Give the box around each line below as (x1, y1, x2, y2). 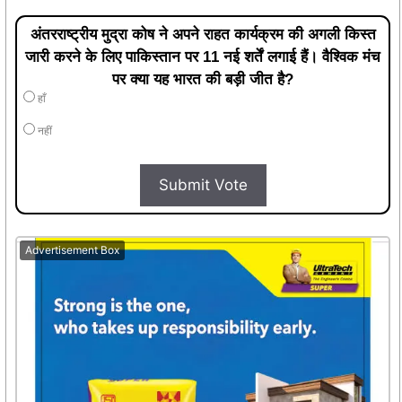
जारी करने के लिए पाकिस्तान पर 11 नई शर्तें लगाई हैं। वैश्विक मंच (25, 48, 380, 66)
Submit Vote (158, 176, 248, 195)
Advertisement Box (25, 243, 119, 258)
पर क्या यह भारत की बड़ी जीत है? (112, 71, 293, 89)
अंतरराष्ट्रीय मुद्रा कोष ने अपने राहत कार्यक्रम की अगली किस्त (30, 26, 376, 44)
